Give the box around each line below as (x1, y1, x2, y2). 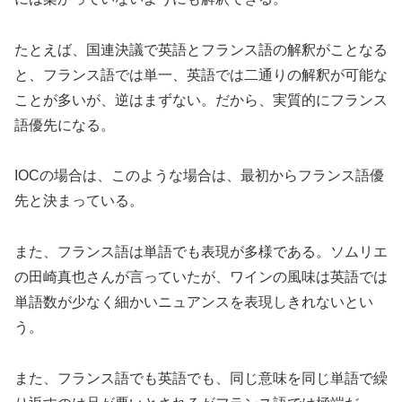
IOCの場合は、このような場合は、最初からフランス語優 (14, 168, 384, 184)
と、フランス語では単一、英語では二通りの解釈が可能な (14, 66, 388, 83)
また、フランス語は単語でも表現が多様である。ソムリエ (14, 244, 388, 260)
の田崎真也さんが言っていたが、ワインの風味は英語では (14, 269, 388, 285)
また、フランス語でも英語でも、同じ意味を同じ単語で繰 (14, 370, 388, 386)
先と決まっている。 (14, 193, 144, 209)
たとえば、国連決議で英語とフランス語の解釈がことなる (14, 41, 388, 57)
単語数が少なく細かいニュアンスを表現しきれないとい (14, 294, 373, 310)
